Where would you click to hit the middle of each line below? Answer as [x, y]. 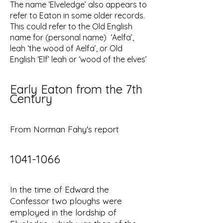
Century [33, 99]
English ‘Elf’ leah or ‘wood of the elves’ [78, 59]
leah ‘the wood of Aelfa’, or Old [66, 48]
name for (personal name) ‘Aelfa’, [72, 37]
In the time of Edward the [59, 189]
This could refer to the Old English [71, 26]
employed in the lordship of [63, 212]
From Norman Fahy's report [64, 129]
